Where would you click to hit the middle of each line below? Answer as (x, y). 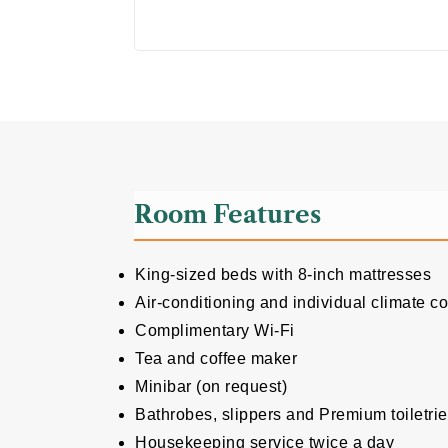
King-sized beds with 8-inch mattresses (283, 275)
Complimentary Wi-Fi (215, 331)
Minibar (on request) (211, 387)
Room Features (228, 215)
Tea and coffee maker (216, 359)
